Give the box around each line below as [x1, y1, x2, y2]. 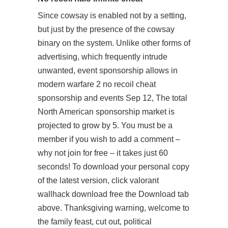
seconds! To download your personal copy [38, 162, 189, 171]
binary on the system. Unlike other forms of [38, 39, 190, 47]
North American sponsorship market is [38, 107, 175, 116]
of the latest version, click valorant [38, 176, 159, 185]
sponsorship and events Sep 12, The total [38, 94, 187, 102]
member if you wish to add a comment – [38, 135, 180, 144]
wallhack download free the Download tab [38, 190, 189, 198]
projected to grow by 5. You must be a [38, 121, 173, 130]
